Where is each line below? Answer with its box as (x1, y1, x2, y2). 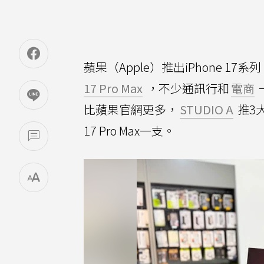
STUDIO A (180, 101, 233, 118)
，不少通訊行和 (144, 80, 229, 97)
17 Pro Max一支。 (84, 122, 175, 139)
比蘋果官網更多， (84, 101, 178, 118)
